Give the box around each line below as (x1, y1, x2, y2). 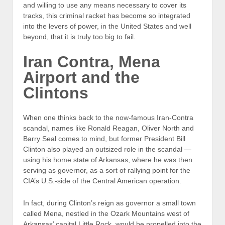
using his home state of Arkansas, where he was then (23, 156, 192, 164)
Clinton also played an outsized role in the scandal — (23, 145, 191, 154)
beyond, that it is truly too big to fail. (23, 32, 136, 41)
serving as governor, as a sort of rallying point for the (23, 166, 190, 175)
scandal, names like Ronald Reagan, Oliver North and (23, 124, 194, 133)
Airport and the (23, 68, 140, 86)
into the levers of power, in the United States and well (23, 22, 191, 30)
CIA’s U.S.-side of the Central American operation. (23, 177, 185, 185)
